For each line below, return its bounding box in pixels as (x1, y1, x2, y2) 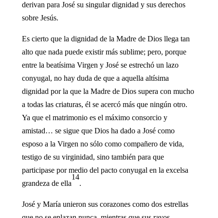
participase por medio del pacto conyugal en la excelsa (21, 165, 188, 174)
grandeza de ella (21, 179, 72, 187)
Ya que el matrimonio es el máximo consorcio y (21, 113, 167, 122)
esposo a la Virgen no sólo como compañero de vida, (21, 139, 184, 148)
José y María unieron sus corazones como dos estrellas (21, 200, 188, 208)
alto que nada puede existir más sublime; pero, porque (21, 47, 186, 56)
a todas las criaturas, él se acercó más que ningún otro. (21, 100, 187, 109)
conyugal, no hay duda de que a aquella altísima (21, 73, 169, 82)
